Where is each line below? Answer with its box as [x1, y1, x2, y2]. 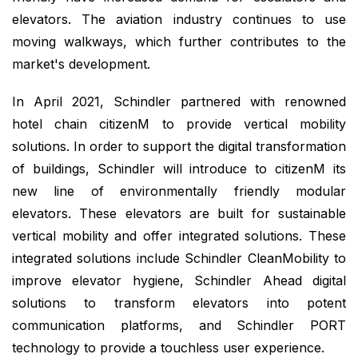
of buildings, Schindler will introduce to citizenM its [12, 161, 346, 177]
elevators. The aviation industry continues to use [12, 10, 346, 27]
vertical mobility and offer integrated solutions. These [12, 228, 346, 245]
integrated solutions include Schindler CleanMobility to [12, 250, 346, 267]
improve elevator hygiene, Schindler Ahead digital [12, 272, 346, 289]
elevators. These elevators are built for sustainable [12, 205, 346, 222]
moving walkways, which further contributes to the [12, 33, 346, 50]
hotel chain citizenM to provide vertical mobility [12, 116, 346, 133]
